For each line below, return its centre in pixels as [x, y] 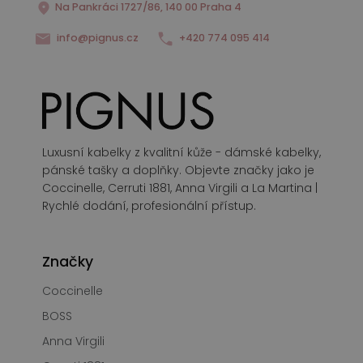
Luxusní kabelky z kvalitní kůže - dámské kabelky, [181, 153]
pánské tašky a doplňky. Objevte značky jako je [178, 171]
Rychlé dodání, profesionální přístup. [149, 206]
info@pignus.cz [98, 38]
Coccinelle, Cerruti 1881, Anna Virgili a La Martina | [180, 188]
